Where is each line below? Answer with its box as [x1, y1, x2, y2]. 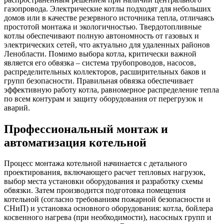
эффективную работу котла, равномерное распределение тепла [4, 85, 219, 94]
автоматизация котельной [4, 135, 146, 149]
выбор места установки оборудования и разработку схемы [4, 177, 203, 186]
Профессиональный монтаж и [4, 122, 168, 135]
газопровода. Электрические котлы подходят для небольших [4, 4, 211, 13]
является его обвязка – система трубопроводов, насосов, [4, 58, 196, 67]
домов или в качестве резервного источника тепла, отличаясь [4, 13, 214, 22]
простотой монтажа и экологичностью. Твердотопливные [4, 22, 201, 31]
